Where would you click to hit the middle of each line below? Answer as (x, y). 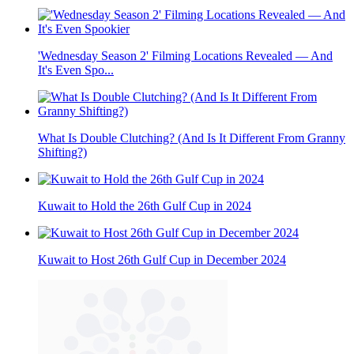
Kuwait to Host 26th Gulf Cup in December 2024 (162, 259)
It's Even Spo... (76, 70)
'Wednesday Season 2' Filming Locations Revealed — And (185, 55)
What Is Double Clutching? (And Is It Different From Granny (192, 137)
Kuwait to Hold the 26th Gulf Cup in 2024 (145, 205)
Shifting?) (62, 152)
